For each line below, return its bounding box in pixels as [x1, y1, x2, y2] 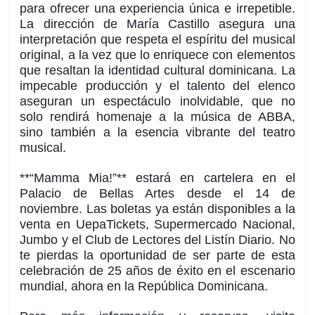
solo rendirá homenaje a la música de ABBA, [20, 110, 295, 124]
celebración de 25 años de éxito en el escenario [20, 264, 295, 278]
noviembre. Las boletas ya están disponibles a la [20, 202, 295, 217]
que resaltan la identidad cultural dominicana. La [20, 63, 295, 78]
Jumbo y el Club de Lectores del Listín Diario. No [20, 233, 295, 247]
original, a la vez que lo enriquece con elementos [20, 48, 295, 63]
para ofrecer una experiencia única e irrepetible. [20, 1, 295, 16]
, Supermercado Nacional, [145, 217, 295, 232]
